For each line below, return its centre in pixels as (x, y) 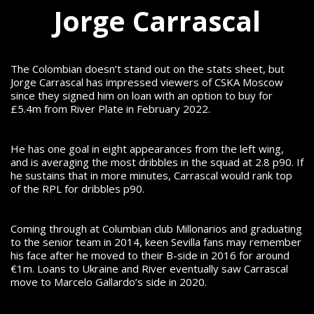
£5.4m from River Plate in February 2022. (110, 108)
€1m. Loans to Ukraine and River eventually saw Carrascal (149, 268)
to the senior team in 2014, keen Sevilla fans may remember (156, 241)
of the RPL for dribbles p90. (77, 188)
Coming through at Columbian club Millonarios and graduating (156, 228)
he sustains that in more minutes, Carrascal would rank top (151, 175)
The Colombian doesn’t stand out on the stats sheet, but (148, 68)
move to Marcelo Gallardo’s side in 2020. (109, 281)
